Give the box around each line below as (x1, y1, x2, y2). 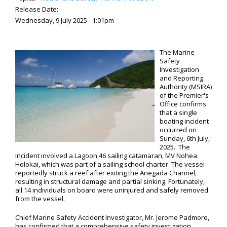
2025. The (160, 142, 190, 152)
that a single (160, 108, 197, 117)
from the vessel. (15, 194, 65, 203)
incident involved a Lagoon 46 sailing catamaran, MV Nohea (15, 151, 197, 160)
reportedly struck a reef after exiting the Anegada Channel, (15, 168, 197, 177)
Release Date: (15, 5, 58, 14)
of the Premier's (160, 91, 209, 100)
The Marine (160, 48, 195, 57)
